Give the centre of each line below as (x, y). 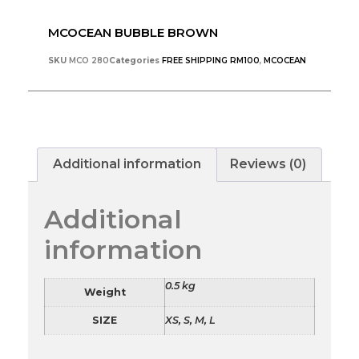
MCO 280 (89, 60)
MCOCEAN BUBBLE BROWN (133, 32)
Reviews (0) (268, 164)
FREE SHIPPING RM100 (211, 60)
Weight (105, 292)
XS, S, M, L (190, 321)
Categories (134, 60)
